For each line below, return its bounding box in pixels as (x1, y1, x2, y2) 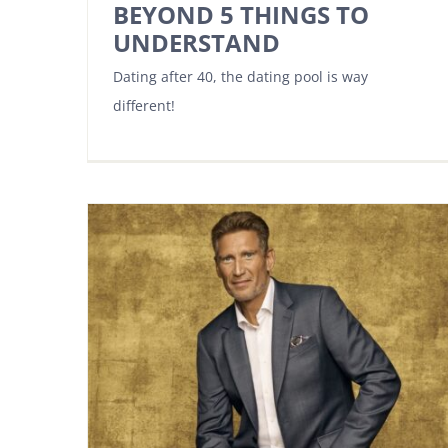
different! (113, 96, 175, 115)
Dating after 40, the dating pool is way (113, 67, 368, 86)
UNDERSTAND (113, 26, 280, 59)
